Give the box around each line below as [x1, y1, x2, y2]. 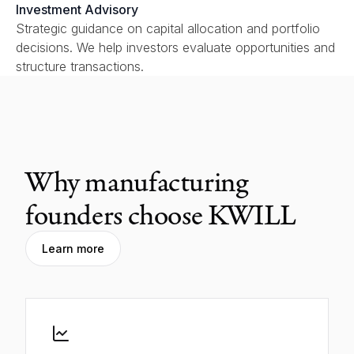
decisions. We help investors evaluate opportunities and [16, 39, 335, 55]
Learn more [42, 241, 104, 255]
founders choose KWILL [25, 194, 296, 234]
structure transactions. [16, 58, 144, 74]
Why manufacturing [25, 160, 249, 201]
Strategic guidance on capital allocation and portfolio [16, 20, 320, 36]
